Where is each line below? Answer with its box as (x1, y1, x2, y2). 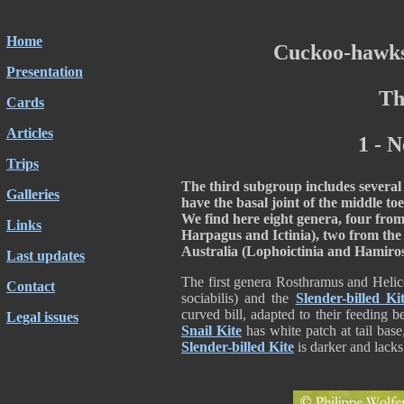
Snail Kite (181, 323, 242, 338)
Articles (6, 125, 53, 141)
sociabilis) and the (181, 290, 296, 306)
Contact (6, 279, 55, 294)
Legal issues (6, 309, 78, 325)
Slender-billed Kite (181, 339, 294, 354)
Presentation (6, 64, 83, 79)
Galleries (6, 187, 60, 202)
